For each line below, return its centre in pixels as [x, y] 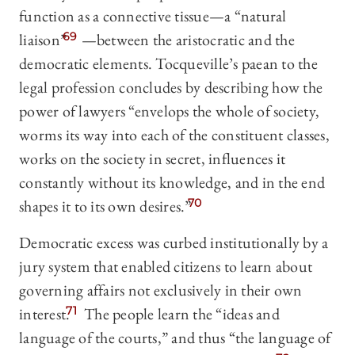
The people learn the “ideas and [180, 314]
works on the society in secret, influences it [153, 159]
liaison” [43, 40]
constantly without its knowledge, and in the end [172, 183]
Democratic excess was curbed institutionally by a [174, 243]
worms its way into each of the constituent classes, [174, 135]
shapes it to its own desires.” [105, 206]
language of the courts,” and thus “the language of [175, 338]
